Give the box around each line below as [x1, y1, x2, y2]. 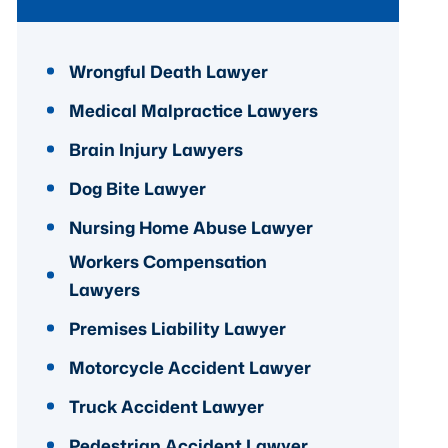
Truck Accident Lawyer [69, 393, 265, 418]
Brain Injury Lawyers [69, 136, 244, 161]
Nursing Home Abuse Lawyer [69, 214, 314, 239]
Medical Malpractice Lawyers [69, 97, 319, 122]
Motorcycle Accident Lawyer [69, 354, 312, 379]
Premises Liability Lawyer [69, 315, 287, 340]
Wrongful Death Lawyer [69, 58, 269, 83]
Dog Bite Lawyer [69, 175, 207, 200]
